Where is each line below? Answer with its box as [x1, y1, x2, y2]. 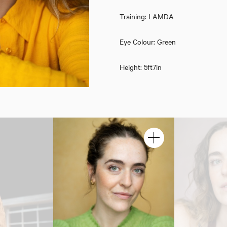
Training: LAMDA [119, 11, 174, 21]
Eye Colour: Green [119, 36, 176, 47]
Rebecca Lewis [68, 88, 159, 108]
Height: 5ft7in [119, 62, 162, 72]
